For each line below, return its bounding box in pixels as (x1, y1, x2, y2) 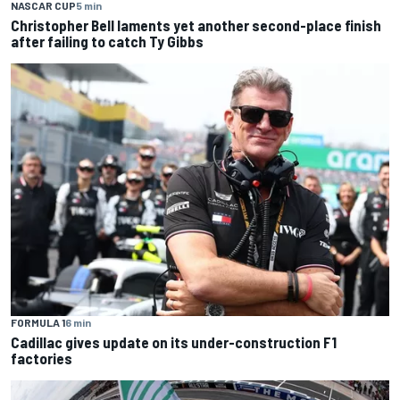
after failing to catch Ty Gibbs (11, 32, 204, 51)
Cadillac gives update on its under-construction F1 (11, 332, 337, 351)
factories (11, 348, 72, 367)
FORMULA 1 (11, 315, 65, 329)
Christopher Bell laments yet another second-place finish (11, 16, 381, 35)
